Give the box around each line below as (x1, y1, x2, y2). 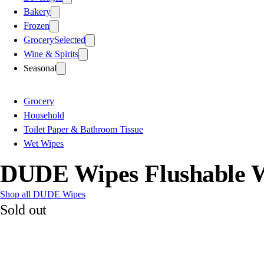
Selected (54, 34, 85, 45)
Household (24, 110, 64, 120)
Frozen (24, 20, 49, 31)
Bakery (24, 6, 51, 16)
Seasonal (24, 62, 57, 73)
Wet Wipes (24, 138, 64, 148)
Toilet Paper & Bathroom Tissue (24, 124, 143, 134)
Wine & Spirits (24, 48, 78, 59)
